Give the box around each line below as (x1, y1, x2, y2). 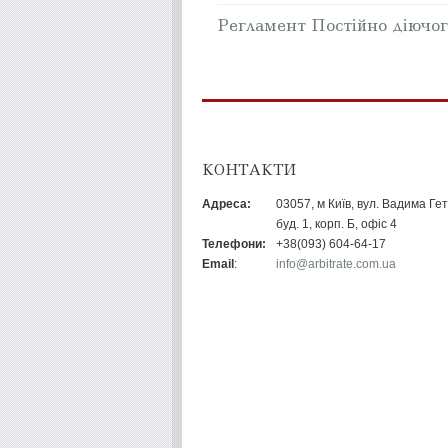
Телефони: (202, 237, 266, 251)
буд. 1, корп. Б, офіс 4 (276, 217, 397, 231)
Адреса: (202, 197, 251, 211)
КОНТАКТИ (202, 160, 296, 180)
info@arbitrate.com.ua (276, 257, 396, 271)
